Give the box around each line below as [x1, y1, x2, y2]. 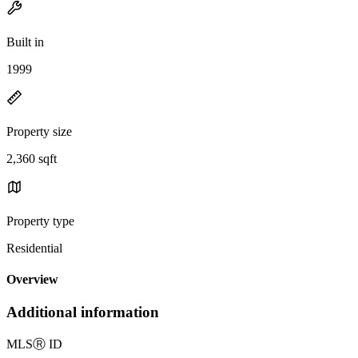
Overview [6, 272, 58, 287]
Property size [6, 124, 72, 138]
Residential [6, 241, 62, 255]
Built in [6, 34, 44, 49]
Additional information [6, 304, 159, 321]
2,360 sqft [6, 151, 57, 165]
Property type [6, 213, 74, 228]
